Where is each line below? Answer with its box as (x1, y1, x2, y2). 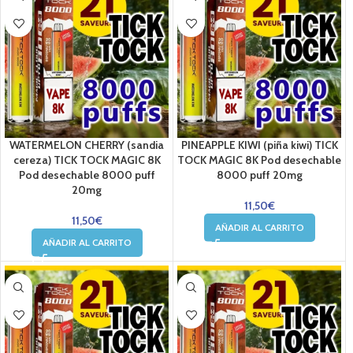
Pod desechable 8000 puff (18, 168, 155, 182)
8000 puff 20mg (216, 168, 303, 182)
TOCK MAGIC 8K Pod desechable (177, 153, 341, 167)
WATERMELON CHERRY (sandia (9, 138, 164, 152)
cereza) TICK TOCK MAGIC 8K (13, 153, 161, 167)
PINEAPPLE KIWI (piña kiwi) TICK (180, 138, 338, 152)
